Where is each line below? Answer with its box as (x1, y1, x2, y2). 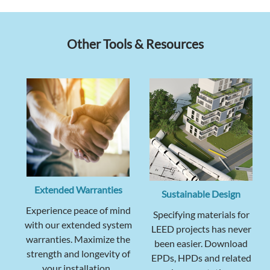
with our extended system (24, 218, 132, 230)
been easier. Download (154, 237, 248, 249)
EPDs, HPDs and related (151, 251, 251, 263)
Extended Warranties (34, 183, 122, 195)
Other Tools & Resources (66, 36, 204, 51)
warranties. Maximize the (26, 233, 130, 245)
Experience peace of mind (25, 204, 131, 216)
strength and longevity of (26, 247, 130, 259)
